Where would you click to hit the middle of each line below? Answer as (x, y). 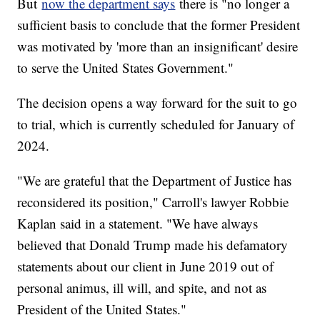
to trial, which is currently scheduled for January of (156, 124)
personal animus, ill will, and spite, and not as (142, 288)
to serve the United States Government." (126, 68)
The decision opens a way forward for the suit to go (157, 103)
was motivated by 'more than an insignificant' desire (158, 46)
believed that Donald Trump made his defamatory (153, 245)
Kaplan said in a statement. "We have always (138, 224)
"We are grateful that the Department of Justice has (155, 181)
